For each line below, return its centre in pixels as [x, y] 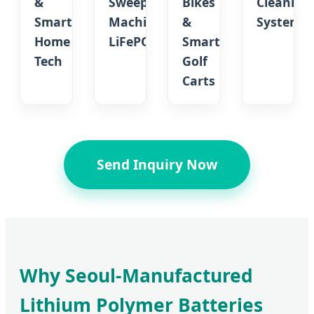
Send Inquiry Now [157, 165]
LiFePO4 [133, 42]
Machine [135, 22]
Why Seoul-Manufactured [136, 276]
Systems [282, 22]
